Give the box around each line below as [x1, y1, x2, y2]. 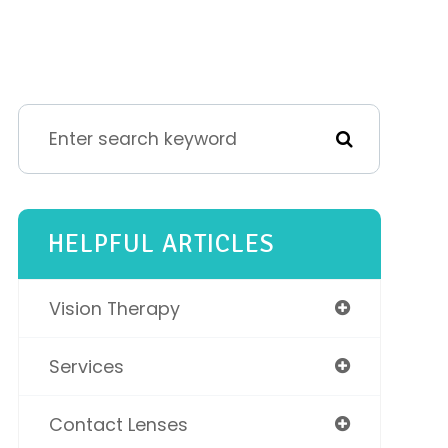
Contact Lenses [48, 412, 188, 437]
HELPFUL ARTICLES [47, 228, 275, 259]
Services [48, 354, 124, 379]
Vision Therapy [48, 296, 180, 321]
